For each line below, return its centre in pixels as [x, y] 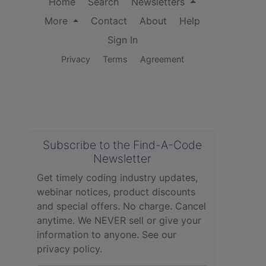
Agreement [162, 59]
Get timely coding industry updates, [117, 177]
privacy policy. [69, 248]
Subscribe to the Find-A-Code [123, 145]
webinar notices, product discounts [116, 191]
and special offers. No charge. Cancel [121, 206]
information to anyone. [89, 234]
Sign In [122, 40]
